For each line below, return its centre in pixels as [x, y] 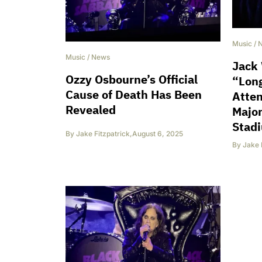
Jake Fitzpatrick [103, 134]
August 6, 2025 [158, 134]
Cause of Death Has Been [134, 95]
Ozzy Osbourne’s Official [132, 80]
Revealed [91, 110]
